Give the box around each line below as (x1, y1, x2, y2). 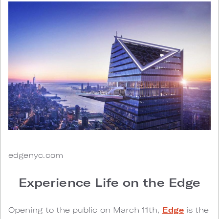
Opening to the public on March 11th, (8, 205, 162, 215)
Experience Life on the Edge (19, 175, 200, 190)
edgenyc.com (8, 150, 63, 160)
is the (183, 205, 209, 215)
